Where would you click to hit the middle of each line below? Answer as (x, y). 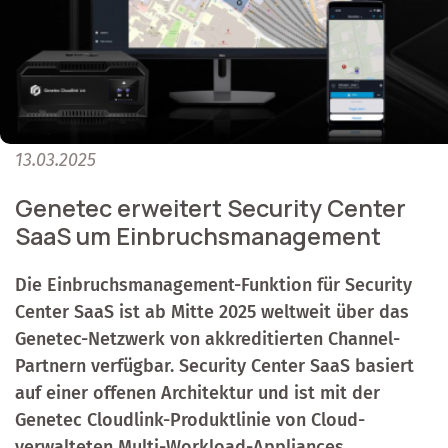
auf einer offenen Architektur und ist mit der (197, 393)
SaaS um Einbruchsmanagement (198, 236)
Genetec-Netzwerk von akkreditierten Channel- (207, 339)
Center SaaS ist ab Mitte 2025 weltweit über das (212, 312)
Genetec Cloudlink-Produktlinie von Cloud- (190, 420)
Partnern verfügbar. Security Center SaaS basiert (214, 366)
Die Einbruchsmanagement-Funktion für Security (213, 285)
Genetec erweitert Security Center (210, 208)
